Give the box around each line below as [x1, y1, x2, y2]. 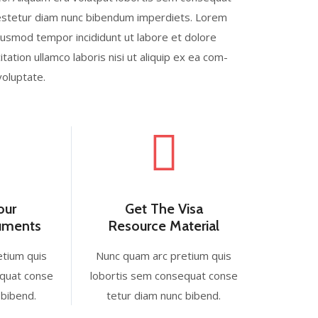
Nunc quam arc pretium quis [96, 248, 232, 263]
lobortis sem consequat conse [89, 268, 238, 283]
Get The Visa [124, 200, 203, 217]
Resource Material [108, 217, 220, 234]
